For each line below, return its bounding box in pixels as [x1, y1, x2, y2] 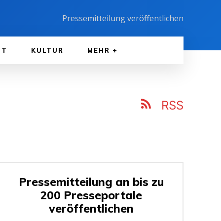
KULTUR [31, 46, 64, 54]
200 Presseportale [40, 187, 143, 202]
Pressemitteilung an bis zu [19, 174, 164, 189]
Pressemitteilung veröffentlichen [62, 13, 184, 24]
